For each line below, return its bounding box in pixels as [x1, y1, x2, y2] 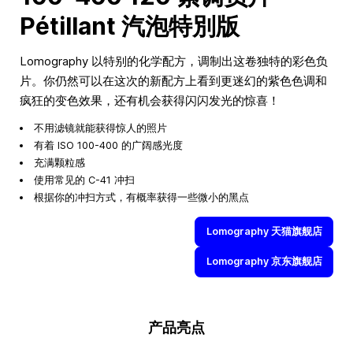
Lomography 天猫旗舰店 [206, 225, 322, 237]
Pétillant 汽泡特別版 [20, 12, 240, 41]
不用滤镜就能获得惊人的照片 [33, 122, 167, 135]
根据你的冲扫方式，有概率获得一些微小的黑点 [33, 191, 249, 204]
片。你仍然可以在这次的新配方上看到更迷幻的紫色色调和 [20, 72, 327, 88]
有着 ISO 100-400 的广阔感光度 [33, 139, 183, 152]
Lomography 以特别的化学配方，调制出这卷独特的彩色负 [20, 53, 328, 69]
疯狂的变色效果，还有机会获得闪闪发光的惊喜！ [20, 92, 280, 108]
